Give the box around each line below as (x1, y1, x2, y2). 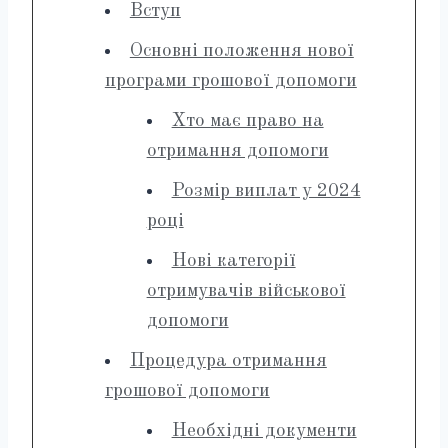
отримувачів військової (146, 281, 346, 301)
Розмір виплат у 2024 (171, 181, 361, 201)
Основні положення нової (129, 41, 354, 61)
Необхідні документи (171, 421, 357, 441)
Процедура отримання (129, 351, 327, 371)
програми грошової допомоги (104, 71, 357, 91)
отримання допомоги (146, 141, 329, 161)
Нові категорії (171, 251, 296, 271)
